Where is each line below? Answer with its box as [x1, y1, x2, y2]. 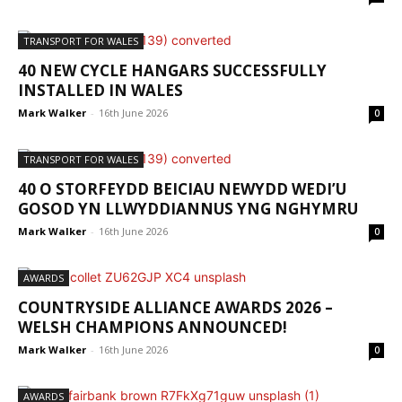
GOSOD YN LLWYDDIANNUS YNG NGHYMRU [18, 198, 358, 220]
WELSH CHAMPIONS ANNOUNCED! [18, 317, 287, 338]
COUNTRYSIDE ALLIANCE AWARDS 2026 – [18, 297, 333, 319]
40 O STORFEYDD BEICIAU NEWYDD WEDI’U [18, 179, 346, 200]
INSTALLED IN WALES [18, 80, 183, 101]
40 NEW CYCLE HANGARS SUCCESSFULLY [18, 60, 327, 82]
